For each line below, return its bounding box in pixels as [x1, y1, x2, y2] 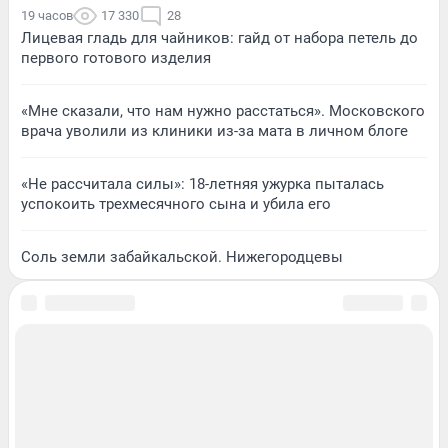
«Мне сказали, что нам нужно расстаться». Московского [21, 101, 425, 120]
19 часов [21, 7, 73, 23]
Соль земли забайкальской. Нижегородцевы [21, 247, 343, 266]
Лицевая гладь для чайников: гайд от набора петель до [21, 28, 418, 47]
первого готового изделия [21, 48, 211, 67]
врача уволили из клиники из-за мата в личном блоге [21, 121, 408, 140]
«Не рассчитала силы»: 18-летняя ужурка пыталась [21, 174, 384, 193]
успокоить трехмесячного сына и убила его [21, 194, 331, 213]
